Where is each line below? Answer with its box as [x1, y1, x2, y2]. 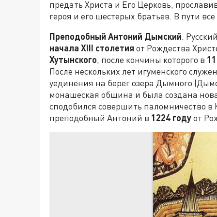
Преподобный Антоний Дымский [49, 31, 182, 42]
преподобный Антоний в [49, 112, 151, 124]
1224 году [151, 112, 191, 124]
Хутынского [49, 54, 97, 65]
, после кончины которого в [97, 54, 207, 65]
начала [49, 43, 81, 54]
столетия [93, 43, 134, 54]
